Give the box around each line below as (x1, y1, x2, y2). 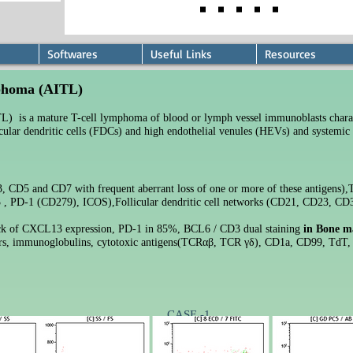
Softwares (47, 46, 98, 61)
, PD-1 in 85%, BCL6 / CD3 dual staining (112, 223, 303, 235)
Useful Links (150, 46, 212, 61)
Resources (265, 46, 316, 61)
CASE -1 (167, 308, 210, 321)
